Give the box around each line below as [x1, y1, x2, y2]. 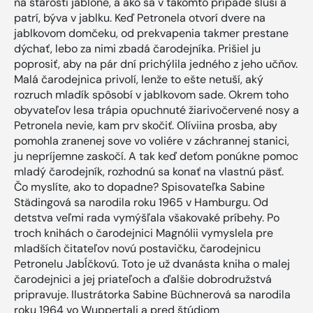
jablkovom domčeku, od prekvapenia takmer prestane [14, 25, 289, 41]
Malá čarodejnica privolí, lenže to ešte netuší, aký [14, 71, 263, 87]
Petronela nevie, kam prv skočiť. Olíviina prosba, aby [14, 117, 277, 133]
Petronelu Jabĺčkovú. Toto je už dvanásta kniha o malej [14, 256, 290, 271]
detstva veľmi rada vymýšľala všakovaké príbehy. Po [14, 210, 279, 225]
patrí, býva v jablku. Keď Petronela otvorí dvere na [14, 10, 265, 25]
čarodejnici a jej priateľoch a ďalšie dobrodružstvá [14, 271, 272, 286]
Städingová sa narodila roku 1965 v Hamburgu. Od [14, 194, 268, 210]
